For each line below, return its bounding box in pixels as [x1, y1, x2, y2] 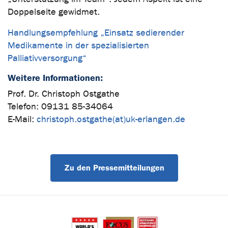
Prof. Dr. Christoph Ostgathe [8, 88, 120, 99]
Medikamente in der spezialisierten [8, 40, 149, 51]
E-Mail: [8, 113, 37, 125]
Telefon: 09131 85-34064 [8, 101, 113, 112]
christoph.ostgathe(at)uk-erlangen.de [37, 113, 185, 125]
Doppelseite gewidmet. [8, 6, 100, 17]
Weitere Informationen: [8, 72, 103, 83]
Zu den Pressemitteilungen [64, 162, 164, 173]
